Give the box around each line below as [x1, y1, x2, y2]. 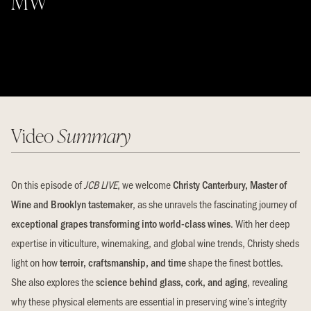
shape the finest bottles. [186, 254, 283, 269]
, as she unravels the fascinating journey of [133, 196, 297, 211]
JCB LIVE [84, 176, 117, 192]
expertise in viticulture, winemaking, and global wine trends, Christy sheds [11, 235, 299, 250]
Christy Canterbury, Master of [173, 176, 287, 192]
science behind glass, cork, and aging [96, 274, 247, 289]
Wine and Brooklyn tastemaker [11, 196, 133, 211]
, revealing [247, 274, 287, 289]
